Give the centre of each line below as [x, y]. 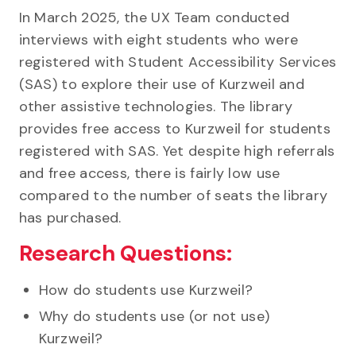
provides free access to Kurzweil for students [174, 128]
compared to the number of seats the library [173, 195]
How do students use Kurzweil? [146, 290]
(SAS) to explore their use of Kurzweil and [162, 84]
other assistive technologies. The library [156, 106]
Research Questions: [126, 253]
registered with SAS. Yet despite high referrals [177, 151]
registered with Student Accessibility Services [178, 62]
